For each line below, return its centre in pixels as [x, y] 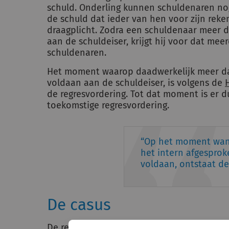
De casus [81, 205]
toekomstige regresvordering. [108, 105]
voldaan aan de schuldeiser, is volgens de [136, 83]
